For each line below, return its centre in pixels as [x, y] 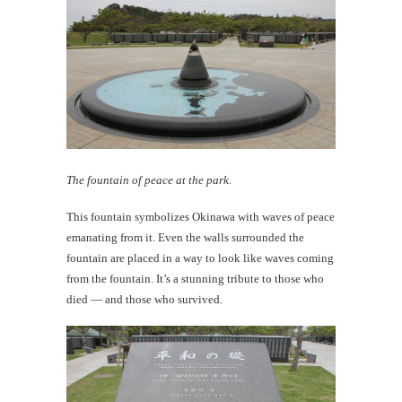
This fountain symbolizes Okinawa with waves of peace [201, 217]
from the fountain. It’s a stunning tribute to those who [195, 279]
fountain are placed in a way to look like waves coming [200, 258]
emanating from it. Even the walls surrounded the [185, 238]
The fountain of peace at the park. [149, 180]
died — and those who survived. [144, 300]
